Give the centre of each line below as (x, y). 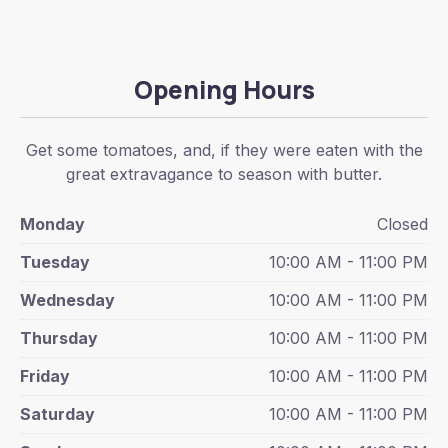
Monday (52, 224)
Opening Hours (224, 89)
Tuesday (55, 262)
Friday (45, 376)
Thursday (59, 338)
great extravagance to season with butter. (224, 174)
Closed (402, 224)
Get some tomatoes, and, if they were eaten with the (224, 150)
